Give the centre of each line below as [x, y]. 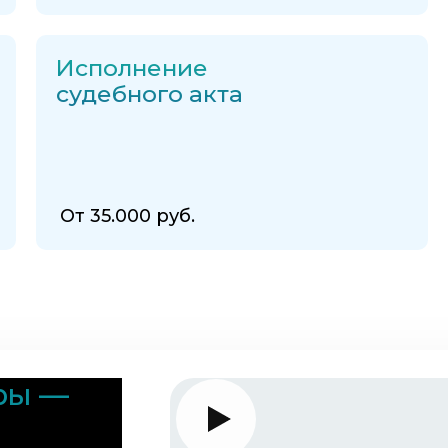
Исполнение [131, 68]
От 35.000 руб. [127, 216]
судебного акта [149, 94]
